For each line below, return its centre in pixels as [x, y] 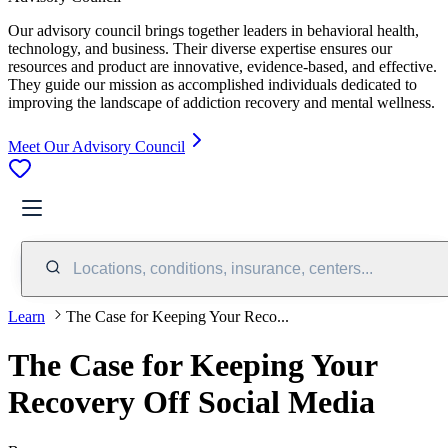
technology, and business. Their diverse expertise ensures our [200, 48]
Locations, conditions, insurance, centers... [223, 268]
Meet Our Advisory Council [96, 146]
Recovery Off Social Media [191, 402]
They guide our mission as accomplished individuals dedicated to [212, 84]
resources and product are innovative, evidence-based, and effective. [222, 66]
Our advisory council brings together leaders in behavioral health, [213, 30]
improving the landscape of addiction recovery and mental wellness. [221, 102]
